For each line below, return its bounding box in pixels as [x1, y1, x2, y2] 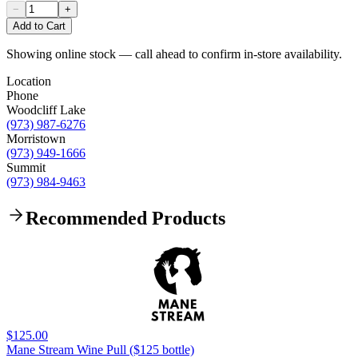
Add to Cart [13, 19, 66, 32]
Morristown [6, 131, 66, 145]
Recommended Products [26, 207, 225, 229]
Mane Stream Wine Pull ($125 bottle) [6, 342, 194, 356]
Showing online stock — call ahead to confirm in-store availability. [6, 46, 342, 61]
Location [6, 74, 51, 88]
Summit [6, 160, 46, 174]
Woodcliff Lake [6, 102, 86, 117]
